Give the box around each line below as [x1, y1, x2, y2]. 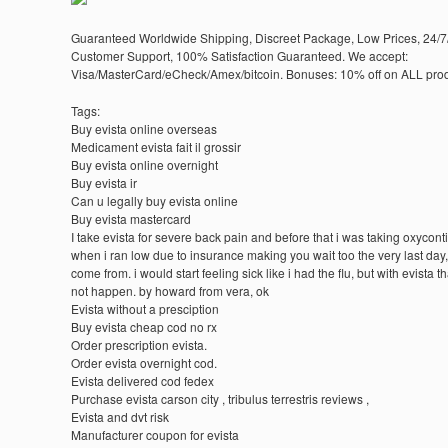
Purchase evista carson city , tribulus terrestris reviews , [70, 390, 369, 407]
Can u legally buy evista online [70, 192, 238, 209]
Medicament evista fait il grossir [70, 138, 241, 155]
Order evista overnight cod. [70, 354, 217, 371]
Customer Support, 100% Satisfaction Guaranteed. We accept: [70, 46, 408, 64]
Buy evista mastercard [70, 210, 191, 227]
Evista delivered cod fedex [70, 372, 214, 389]
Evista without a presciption [70, 300, 219, 317]
